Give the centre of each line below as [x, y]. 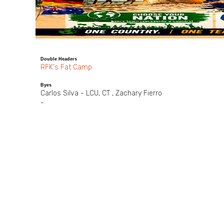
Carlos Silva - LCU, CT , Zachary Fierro [101, 93]
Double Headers [59, 59]
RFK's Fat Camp [66, 67]
